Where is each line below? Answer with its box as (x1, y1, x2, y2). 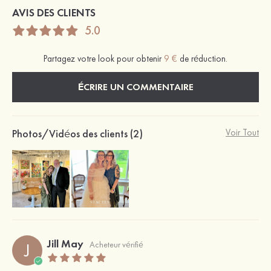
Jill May (47, 237, 83, 251)
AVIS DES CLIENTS (12, 5, 96, 20)
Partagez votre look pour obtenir (44, 53, 164, 65)
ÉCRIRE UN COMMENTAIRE (77, 80, 194, 94)
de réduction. (177, 53, 227, 65)
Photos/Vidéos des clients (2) (12, 126, 143, 141)
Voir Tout (226, 126, 259, 139)
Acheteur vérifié (90, 239, 143, 250)
